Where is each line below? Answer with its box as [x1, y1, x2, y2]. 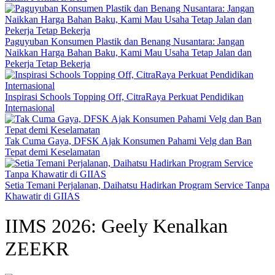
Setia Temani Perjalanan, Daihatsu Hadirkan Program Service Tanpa [5, 180, 269, 190]
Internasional [5, 103, 55, 113]
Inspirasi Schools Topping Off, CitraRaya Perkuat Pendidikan [5, 91, 244, 102]
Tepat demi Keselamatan [5, 147, 100, 157]
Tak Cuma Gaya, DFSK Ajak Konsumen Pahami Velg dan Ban [5, 136, 252, 146]
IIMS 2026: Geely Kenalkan [5, 215, 228, 238]
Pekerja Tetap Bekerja [5, 58, 90, 69]
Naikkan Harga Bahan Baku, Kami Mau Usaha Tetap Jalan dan [5, 47, 252, 58]
